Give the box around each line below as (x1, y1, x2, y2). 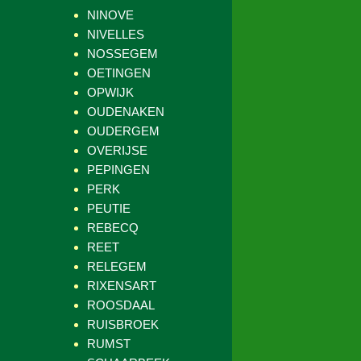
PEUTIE (87, 201, 131, 215)
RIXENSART (87, 279, 156, 293)
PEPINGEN (87, 163, 150, 176)
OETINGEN (87, 66, 151, 80)
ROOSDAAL (87, 298, 155, 312)
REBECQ (87, 221, 139, 234)
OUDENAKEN (87, 105, 164, 118)
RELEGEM (87, 259, 147, 273)
